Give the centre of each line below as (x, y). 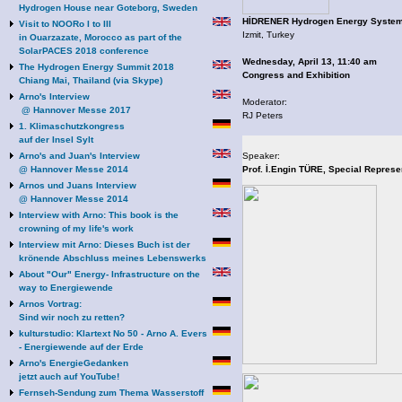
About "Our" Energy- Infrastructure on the (109, 274)
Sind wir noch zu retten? (72, 317)
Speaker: (261, 156)
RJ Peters (262, 115)
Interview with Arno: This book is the (99, 215)
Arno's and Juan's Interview (79, 156)
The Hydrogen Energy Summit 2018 (96, 67)
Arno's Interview (54, 96)
